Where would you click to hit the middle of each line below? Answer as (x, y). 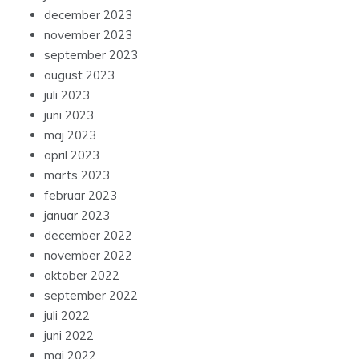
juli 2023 (67, 95)
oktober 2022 (82, 275)
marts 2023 (77, 175)
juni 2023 (69, 115)
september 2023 (91, 54)
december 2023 (88, 14)
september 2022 (91, 295)
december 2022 (88, 235)
